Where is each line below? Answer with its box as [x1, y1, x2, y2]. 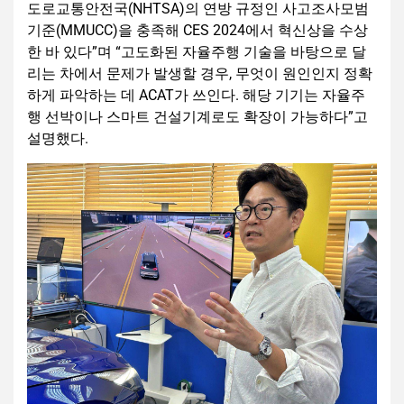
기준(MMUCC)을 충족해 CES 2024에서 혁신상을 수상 [27, 22, 368, 40]
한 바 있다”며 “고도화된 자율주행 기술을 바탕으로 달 [27, 43, 366, 61]
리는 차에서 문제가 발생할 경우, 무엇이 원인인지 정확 [27, 65, 372, 83]
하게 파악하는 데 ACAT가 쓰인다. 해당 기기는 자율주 [27, 87, 365, 105]
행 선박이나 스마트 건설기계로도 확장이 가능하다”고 [27, 108, 368, 126]
